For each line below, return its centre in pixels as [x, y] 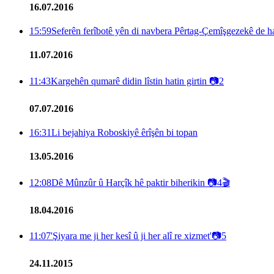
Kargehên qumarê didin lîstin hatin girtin [130, 81]
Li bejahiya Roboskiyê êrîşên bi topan [124, 133]
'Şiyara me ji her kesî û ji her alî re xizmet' [131, 236]
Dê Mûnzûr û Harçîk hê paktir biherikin [129, 182]
